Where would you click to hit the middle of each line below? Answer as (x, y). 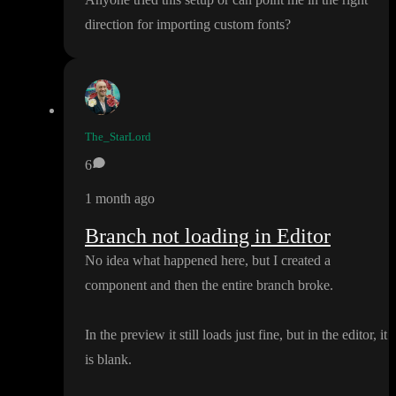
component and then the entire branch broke (207, 286)
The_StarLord (118, 137)
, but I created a (288, 261)
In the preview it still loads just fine (182, 335)
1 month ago (120, 199)
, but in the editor (326, 335)
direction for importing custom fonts (185, 25)
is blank (107, 360)
